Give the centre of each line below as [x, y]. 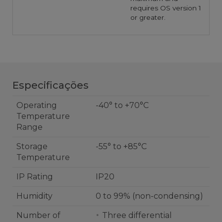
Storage [32, 147]
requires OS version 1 [166, 8]
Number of [38, 216]
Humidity [34, 196]
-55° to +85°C [121, 147]
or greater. [148, 18]
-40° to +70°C [122, 106]
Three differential [137, 216]
